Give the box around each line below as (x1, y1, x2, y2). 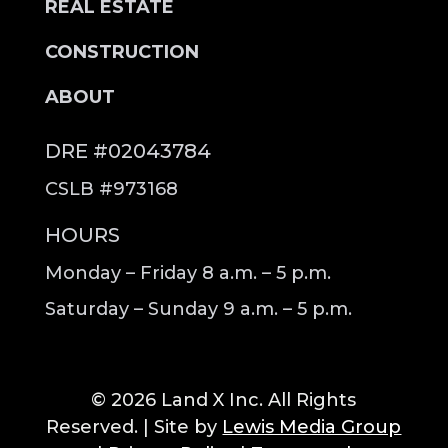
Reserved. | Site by (46, 416, 223, 438)
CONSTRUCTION (44, 41, 199, 63)
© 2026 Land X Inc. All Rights (91, 389, 357, 411)
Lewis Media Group (222, 416, 402, 438)
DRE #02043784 (44, 139, 211, 163)
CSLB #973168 (44, 178, 178, 200)
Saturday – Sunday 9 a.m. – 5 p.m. (44, 298, 352, 320)
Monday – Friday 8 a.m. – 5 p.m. (44, 262, 331, 284)
